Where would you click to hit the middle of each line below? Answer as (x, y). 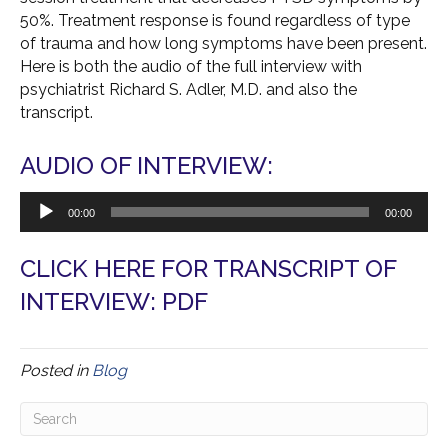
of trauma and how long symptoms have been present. (223, 43)
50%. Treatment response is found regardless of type (215, 20)
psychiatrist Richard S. (103, 89)
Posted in (56, 370)
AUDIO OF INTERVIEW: (146, 165)
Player (42, 225)
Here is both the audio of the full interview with (191, 66)
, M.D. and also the (290, 89)
